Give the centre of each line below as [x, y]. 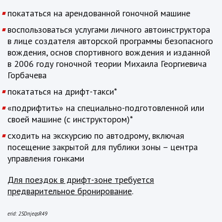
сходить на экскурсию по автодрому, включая [96, 136]
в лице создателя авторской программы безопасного [110, 41]
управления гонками [46, 159]
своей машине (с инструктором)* [70, 119]
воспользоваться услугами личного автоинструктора [109, 30]
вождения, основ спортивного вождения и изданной [109, 53]
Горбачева [27, 75]
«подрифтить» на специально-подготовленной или [106, 108]
